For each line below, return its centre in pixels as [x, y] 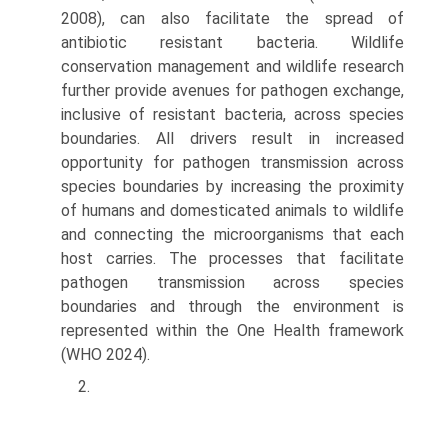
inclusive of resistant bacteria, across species [232, 114]
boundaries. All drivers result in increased [232, 138]
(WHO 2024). [105, 354]
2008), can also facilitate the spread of [232, 18]
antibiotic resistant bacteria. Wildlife [232, 42]
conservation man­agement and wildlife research [232, 66]
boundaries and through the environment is [232, 306]
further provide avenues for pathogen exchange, [232, 90]
